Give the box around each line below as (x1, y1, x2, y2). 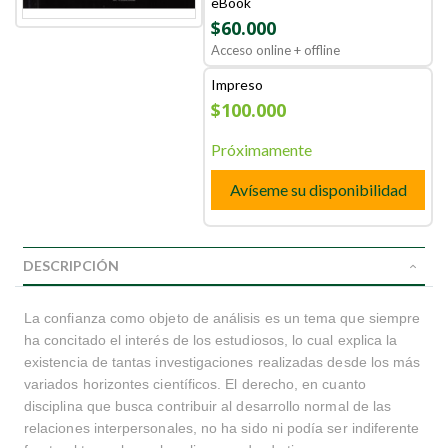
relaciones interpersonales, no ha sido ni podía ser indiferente (24, 420, 420, 436)
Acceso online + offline (211, 42, 341, 58)
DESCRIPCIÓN (23, 257, 119, 274)
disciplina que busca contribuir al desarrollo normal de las (24, 398, 392, 414)
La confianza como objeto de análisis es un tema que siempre (24, 310, 421, 326)
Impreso (211, 76, 264, 93)
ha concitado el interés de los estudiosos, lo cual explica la (24, 332, 398, 348)
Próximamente (211, 140, 313, 159)
